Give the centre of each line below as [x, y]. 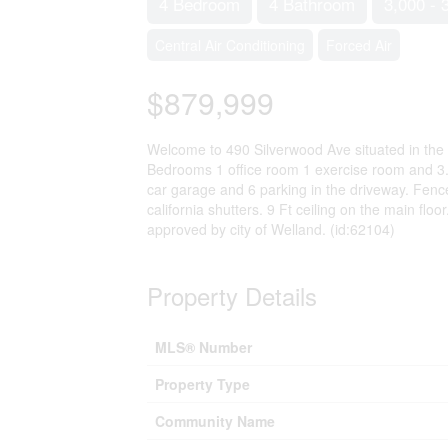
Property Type [202, 384]
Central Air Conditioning [230, 45]
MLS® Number [203, 347]
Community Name [215, 421]
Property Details [232, 295]
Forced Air [359, 45]
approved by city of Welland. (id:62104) [271, 229]
